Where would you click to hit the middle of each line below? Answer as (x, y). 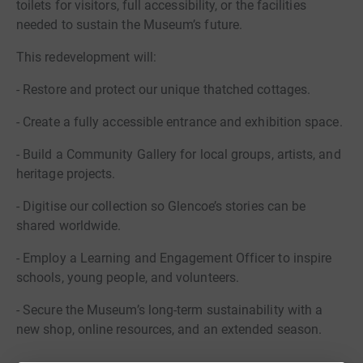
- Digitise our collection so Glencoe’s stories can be (161, 207)
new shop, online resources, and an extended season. (169, 330)
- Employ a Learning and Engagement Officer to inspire (174, 258)
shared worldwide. (69, 226)
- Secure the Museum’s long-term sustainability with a (170, 310)
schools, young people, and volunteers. (128, 278)
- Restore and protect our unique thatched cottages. (164, 90)
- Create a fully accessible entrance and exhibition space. (179, 122)
